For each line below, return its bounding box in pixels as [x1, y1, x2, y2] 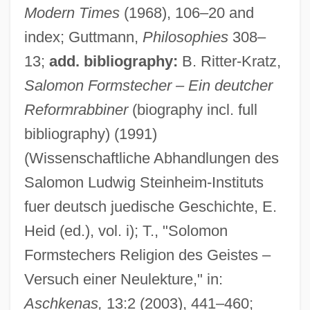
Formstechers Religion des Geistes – [24, 246, 271, 264]
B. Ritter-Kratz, [177, 52, 281, 70]
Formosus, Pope [10, 238, 91, 250]
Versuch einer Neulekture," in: [24, 270, 223, 288]
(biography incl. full [127, 100, 257, 118]
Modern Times [24, 3, 120, 21]
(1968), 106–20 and [119, 3, 254, 21]
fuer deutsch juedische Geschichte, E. [24, 197, 277, 215]
